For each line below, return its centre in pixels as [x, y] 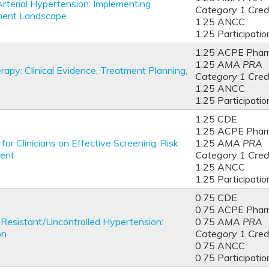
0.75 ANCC [220, 246]
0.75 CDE [216, 198]
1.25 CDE [216, 119]
